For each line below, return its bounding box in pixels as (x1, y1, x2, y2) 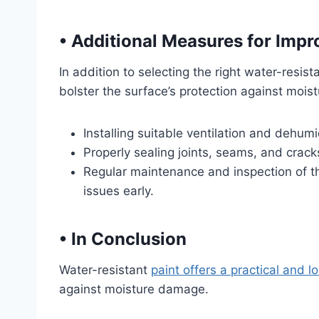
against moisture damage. (59, 282, 209, 296)
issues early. (83, 184, 154, 198)
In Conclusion (67, 229, 187, 249)
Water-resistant (59, 263, 151, 277)
